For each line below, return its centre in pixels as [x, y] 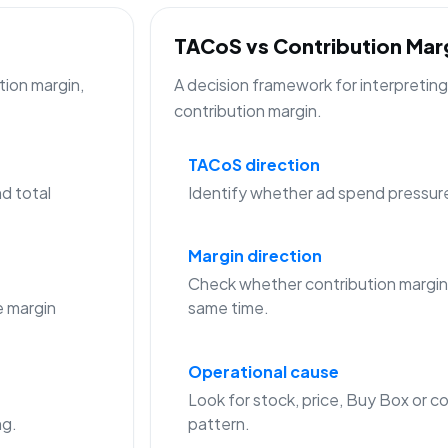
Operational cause [263, 371]
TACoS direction [253, 165]
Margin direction [254, 256]
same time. [228, 308]
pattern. [218, 423]
